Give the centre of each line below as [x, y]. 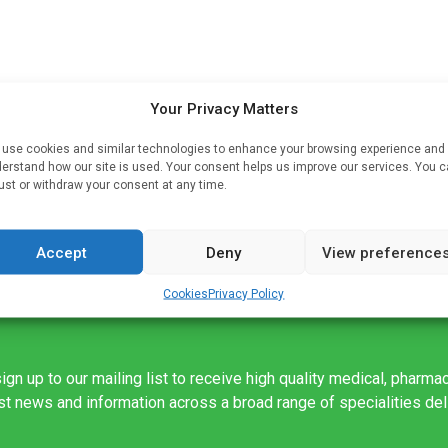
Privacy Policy [246, 293]
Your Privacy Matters [223, 108]
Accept [62, 252]
